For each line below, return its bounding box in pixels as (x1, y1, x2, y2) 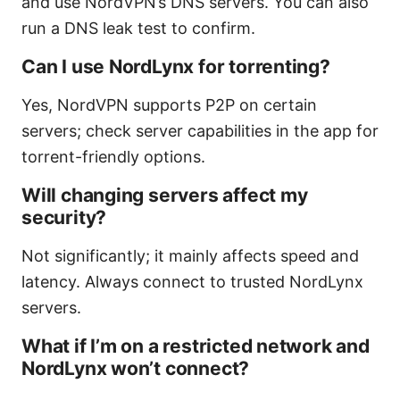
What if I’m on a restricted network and (21, 335, 370, 358)
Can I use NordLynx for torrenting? (21, 55, 330, 79)
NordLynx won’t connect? (21, 357, 250, 380)
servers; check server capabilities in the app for (21, 121, 379, 141)
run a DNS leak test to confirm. (21, 19, 255, 38)
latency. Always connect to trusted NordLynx (21, 272, 363, 292)
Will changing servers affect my (21, 184, 308, 207)
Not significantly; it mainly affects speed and (21, 246, 359, 266)
